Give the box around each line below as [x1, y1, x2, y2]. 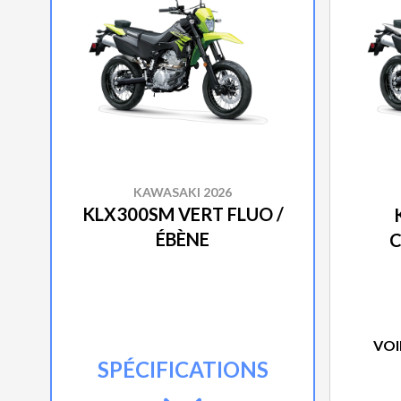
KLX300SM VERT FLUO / [81, 203, 284, 226]
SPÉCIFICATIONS [97, 356, 269, 383]
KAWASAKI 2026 [133, 184, 232, 200]
